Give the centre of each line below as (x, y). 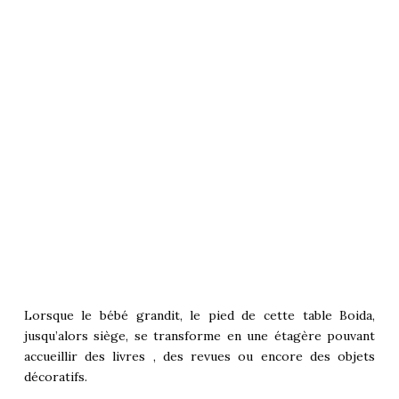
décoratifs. (55, 377)
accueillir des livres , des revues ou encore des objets (199, 357)
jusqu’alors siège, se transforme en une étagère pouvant (199, 336)
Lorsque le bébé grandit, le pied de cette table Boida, (199, 316)
